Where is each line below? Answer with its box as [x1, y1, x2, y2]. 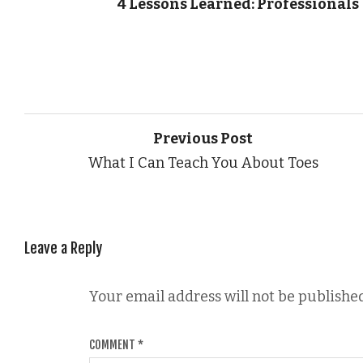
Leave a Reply [24, 238, 102, 257]
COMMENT [89, 337, 138, 352]
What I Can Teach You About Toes [88, 153, 318, 172]
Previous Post [153, 129, 254, 147]
